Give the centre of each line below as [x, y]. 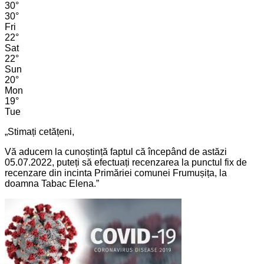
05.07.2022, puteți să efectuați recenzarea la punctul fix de [126, 163]
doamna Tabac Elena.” [52, 184]
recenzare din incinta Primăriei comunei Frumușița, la [116, 173]
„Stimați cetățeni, [39, 132]
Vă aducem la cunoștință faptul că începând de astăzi [116, 152]
